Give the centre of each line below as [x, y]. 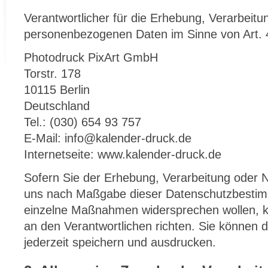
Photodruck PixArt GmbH [91, 57]
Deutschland [57, 106]
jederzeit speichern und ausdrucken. [120, 242]
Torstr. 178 [52, 74]
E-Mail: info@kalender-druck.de [108, 138]
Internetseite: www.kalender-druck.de [123, 154]
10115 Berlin [57, 90]
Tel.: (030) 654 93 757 [83, 122]
